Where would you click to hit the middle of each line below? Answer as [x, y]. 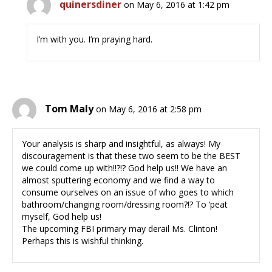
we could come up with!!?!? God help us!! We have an [124, 168]
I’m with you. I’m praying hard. [95, 39]
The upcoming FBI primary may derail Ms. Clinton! [120, 229]
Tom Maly [69, 109]
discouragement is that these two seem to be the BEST [131, 156]
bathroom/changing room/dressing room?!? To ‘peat [125, 205]
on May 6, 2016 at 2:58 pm [149, 109]
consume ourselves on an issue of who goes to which [128, 192]
